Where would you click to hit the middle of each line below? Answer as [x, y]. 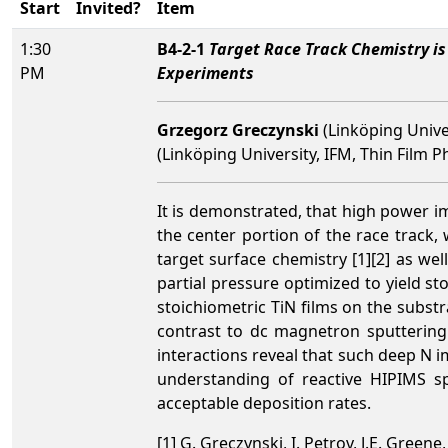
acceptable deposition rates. [264, 403]
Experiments [205, 73]
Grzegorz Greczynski [238, 130]
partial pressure [218, 283]
